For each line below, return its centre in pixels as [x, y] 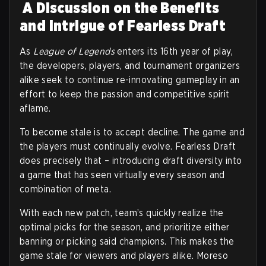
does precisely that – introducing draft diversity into [131, 160]
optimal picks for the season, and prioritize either [125, 227]
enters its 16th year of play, [174, 51]
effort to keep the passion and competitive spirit [125, 94]
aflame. [35, 108]
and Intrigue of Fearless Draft [123, 26]
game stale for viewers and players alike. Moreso [124, 255]
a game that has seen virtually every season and [122, 175]
